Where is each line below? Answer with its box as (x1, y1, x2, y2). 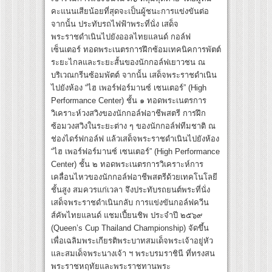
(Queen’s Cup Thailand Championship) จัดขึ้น (51, 223, 209, 233)
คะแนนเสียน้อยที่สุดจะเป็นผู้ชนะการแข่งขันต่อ (51, 7, 209, 16)
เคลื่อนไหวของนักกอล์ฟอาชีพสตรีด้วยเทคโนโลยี (51, 172, 217, 182)
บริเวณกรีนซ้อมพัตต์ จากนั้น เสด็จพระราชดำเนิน (51, 70, 217, 80)
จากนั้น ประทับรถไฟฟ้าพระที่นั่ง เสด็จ (51, 19, 178, 29)
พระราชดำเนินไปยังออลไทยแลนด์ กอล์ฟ (51, 32, 191, 42)
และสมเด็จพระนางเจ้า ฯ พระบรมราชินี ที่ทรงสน (51, 249, 215, 259)
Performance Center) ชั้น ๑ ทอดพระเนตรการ (51, 96, 206, 106)
